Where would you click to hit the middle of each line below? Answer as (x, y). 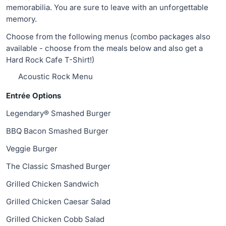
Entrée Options (34, 96)
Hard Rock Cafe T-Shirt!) (50, 60)
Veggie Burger (32, 149)
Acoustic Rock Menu (55, 76)
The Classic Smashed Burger (58, 166)
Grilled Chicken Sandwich (52, 184)
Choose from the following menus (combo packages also (108, 37)
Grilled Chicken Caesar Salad (58, 202)
